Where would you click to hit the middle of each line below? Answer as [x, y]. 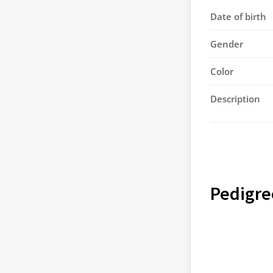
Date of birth [238, 16]
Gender [227, 44]
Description [235, 99]
